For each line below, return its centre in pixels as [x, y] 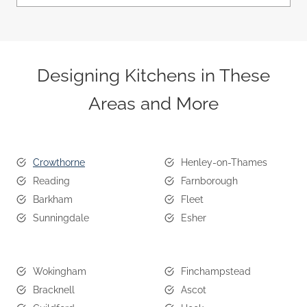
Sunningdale [61, 218]
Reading [51, 181]
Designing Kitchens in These [153, 75]
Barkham [53, 199]
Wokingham [60, 271]
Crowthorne [59, 162]
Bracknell [54, 290]
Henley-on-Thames [224, 162]
